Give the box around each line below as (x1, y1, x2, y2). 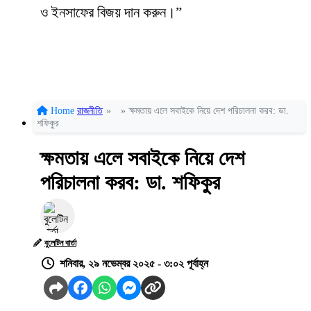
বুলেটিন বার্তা (44, 238, 76, 249)
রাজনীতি (77, 106, 103, 117)
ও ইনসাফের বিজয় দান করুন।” (40, 4, 182, 22)
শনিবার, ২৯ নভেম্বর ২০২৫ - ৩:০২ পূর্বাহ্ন (60, 258, 208, 270)
